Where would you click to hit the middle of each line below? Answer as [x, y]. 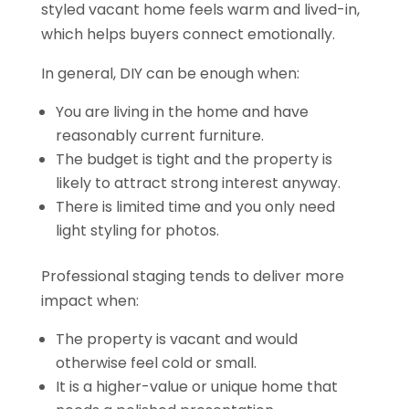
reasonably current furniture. [163, 135]
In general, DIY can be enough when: [170, 73]
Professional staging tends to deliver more [192, 276]
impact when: [89, 300]
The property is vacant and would [176, 339]
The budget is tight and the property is [194, 159]
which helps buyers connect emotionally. [188, 34]
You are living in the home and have [182, 111]
